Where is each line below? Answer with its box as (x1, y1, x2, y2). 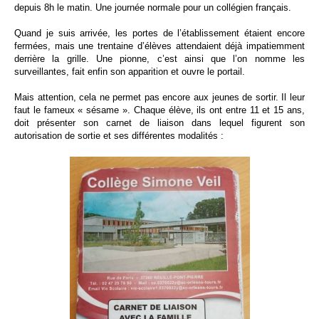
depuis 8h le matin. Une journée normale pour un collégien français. (14, 2, 291, 13)
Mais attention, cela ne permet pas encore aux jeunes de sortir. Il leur (14, 92, 305, 103)
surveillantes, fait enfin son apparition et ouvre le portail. (14, 66, 245, 77)
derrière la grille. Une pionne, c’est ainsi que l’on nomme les (14, 53, 305, 64)
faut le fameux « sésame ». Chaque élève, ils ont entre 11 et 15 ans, (14, 105, 305, 115)
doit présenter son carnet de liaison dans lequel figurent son (14, 117, 305, 128)
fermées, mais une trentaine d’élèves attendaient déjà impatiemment (14, 41, 305, 51)
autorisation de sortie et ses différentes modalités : (14, 130, 224, 141)
